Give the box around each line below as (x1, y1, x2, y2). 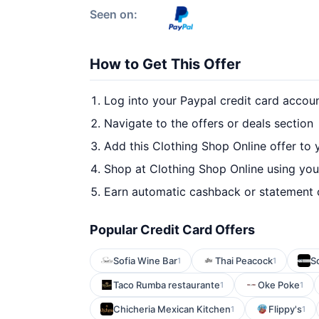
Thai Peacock (215, 255, 273, 266)
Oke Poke (258, 279, 300, 291)
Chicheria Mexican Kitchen (113, 303, 231, 315)
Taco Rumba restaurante (113, 279, 220, 291)
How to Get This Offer (90, 56, 241, 73)
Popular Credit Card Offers (90, 222, 255, 237)
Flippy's (268, 303, 302, 315)
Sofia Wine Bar (113, 255, 177, 266)
